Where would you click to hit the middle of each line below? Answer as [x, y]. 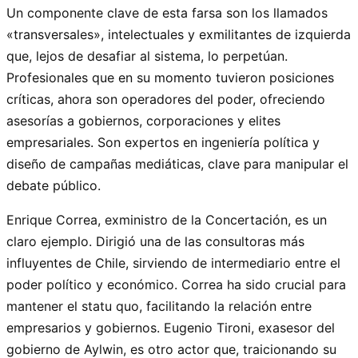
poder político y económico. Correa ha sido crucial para [176, 284]
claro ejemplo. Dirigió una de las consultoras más [155, 241]
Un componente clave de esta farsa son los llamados [167, 12]
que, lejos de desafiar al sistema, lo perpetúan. [147, 56]
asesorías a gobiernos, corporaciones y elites [143, 120]
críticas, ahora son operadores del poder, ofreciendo [166, 99]
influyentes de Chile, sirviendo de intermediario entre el [173, 263]
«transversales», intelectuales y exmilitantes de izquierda [179, 34]
